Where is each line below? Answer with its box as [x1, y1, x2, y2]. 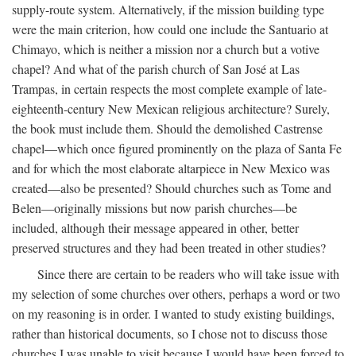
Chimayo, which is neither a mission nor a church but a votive [12, 41, 319, 57]
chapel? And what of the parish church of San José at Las [12, 60, 300, 77]
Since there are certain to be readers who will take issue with [37, 265, 339, 282]
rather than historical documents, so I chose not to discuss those [12, 325, 327, 342]
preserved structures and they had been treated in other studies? [12, 239, 326, 256]
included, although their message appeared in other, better [12, 219, 299, 236]
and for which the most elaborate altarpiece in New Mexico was [12, 160, 330, 176]
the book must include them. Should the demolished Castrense [12, 120, 323, 137]
